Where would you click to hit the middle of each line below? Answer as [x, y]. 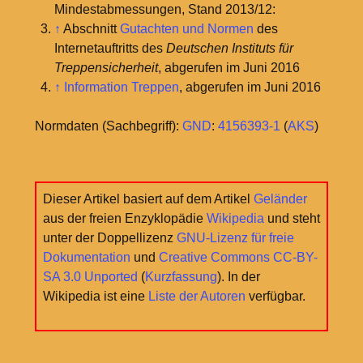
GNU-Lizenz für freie [235, 238]
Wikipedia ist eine [96, 297]
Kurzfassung [181, 277]
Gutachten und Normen [186, 29]
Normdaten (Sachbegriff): [108, 126]
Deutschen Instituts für [229, 49]
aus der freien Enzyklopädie [125, 219]
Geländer [280, 199]
